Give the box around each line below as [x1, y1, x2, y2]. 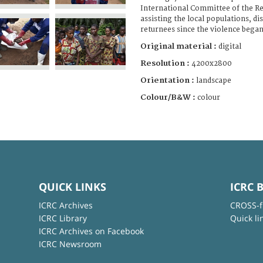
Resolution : [140, 58, 190, 68]
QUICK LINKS [38, 179, 106, 194]
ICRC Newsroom [38, 238, 102, 249]
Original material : [140, 41, 218, 51]
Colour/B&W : [140, 92, 197, 102]
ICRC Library [38, 212, 87, 224]
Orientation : [140, 75, 196, 85]
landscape [196, 76, 231, 85]
